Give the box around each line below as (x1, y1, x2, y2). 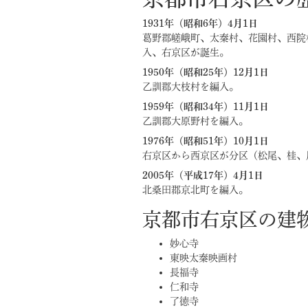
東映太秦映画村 (170, 253, 237, 263)
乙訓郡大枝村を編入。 (142, 82, 239, 91)
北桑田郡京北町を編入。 (142, 185, 248, 195)
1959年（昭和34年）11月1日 (142, 102, 269, 111)
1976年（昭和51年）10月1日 (142, 136, 269, 146)
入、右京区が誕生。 (142, 47, 229, 57)
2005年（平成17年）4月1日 (142, 170, 263, 180)
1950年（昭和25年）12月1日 (142, 67, 269, 77)
